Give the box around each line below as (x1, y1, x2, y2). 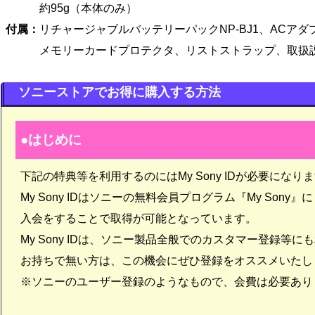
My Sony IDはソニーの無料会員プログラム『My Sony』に (20, 191, 313, 203)
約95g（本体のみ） (6, 1, 138, 14)
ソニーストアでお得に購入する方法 (18, 84, 221, 99)
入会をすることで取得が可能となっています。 (20, 212, 257, 224)
